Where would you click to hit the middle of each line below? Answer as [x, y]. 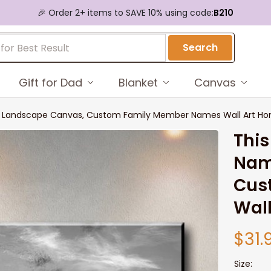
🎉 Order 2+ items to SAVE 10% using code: [126, 12]
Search [201, 47]
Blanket [138, 82]
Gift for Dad [50, 82]
